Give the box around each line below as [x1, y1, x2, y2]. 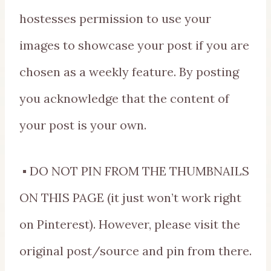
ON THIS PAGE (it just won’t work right [19, 189, 241, 205]
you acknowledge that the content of [19, 90, 229, 106]
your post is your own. [19, 117, 146, 132]
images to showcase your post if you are [19, 37, 249, 53]
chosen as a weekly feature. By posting [19, 64, 239, 79]
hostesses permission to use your [19, 10, 211, 26]
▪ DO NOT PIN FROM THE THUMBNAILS [19, 163, 249, 178]
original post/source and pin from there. [19, 243, 252, 258]
